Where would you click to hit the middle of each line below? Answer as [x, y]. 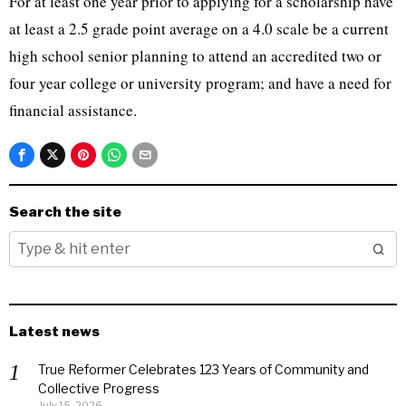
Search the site [65, 212]
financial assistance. [73, 110]
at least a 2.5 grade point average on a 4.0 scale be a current [199, 29]
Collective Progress [99, 388]
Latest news [54, 331]
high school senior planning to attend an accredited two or [195, 56]
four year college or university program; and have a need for [200, 83]
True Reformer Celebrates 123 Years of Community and [203, 369]
